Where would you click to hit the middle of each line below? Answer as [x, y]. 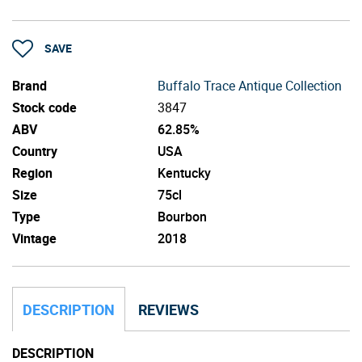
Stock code [44, 107]
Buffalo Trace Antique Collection [250, 85]
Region [32, 173]
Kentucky [184, 173]
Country [35, 151]
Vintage [34, 238]
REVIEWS [168, 309]
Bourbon [182, 216]
